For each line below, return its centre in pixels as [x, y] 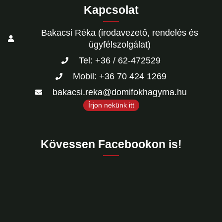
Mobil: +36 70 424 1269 [119, 76]
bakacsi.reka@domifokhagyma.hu [119, 92]
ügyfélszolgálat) [119, 45]
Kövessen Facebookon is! [111, 144]
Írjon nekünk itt [111, 105]
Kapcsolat [111, 10]
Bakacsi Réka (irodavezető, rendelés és [119, 33]
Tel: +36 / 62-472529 [119, 60]
